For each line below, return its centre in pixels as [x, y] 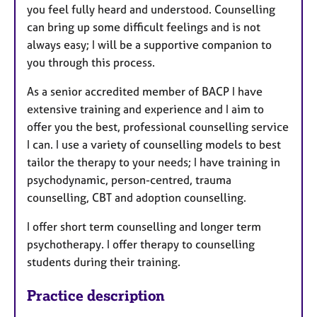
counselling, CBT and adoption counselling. [137, 198]
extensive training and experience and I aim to [145, 109]
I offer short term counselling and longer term [144, 227]
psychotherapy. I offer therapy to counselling [141, 244]
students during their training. [104, 262]
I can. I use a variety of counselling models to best [154, 145]
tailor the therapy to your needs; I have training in [154, 162]
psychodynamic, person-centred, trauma [129, 180]
